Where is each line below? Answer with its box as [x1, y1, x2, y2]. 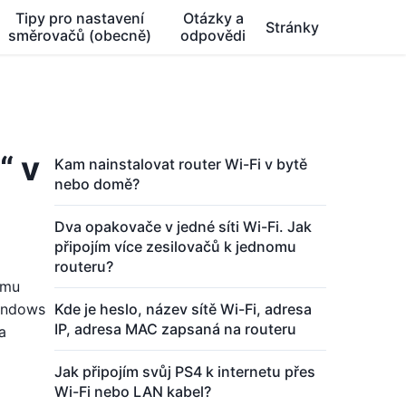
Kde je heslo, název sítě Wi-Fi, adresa [54, 300, 312, 318]
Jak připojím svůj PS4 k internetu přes [54, 362, 315, 381]
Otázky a [182, 9, 244, 27]
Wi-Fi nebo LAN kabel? [54, 382, 211, 401]
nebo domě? [54, 175, 140, 193]
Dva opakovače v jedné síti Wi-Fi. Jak [54, 217, 312, 236]
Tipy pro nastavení [15, 9, 145, 27]
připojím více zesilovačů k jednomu [54, 237, 296, 256]
